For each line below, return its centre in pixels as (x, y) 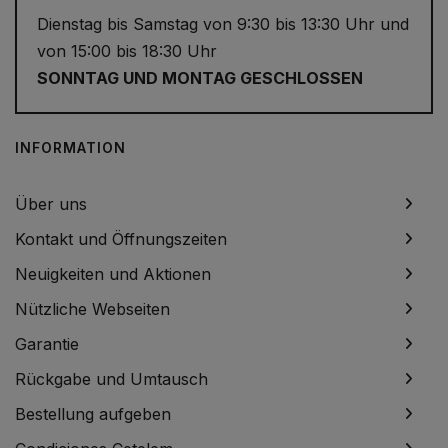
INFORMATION (70, 148)
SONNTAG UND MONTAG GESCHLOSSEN (200, 78)
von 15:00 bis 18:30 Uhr (127, 51)
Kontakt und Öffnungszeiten (121, 239)
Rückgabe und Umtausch (111, 379)
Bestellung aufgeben (93, 414)
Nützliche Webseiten (92, 309)
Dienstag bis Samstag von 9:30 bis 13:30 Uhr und (223, 24)
